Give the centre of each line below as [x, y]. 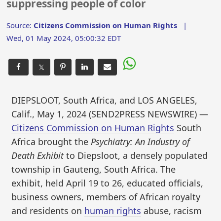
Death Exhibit [38, 155]
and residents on [48, 210]
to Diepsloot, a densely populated [136, 155]
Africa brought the [51, 141]
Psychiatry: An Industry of [141, 141]
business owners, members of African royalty [106, 197]
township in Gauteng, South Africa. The [94, 169]
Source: [20, 25]
